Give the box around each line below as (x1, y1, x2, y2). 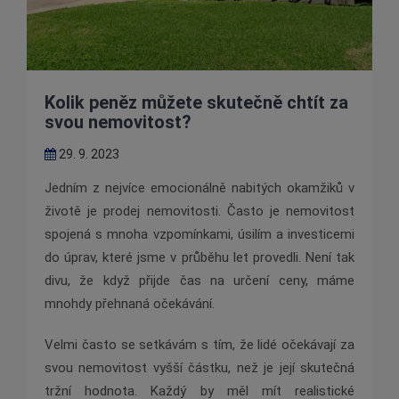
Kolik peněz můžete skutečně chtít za (45, 92, 348, 114)
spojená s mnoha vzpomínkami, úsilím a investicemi (45, 226, 354, 243)
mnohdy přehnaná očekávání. (45, 296, 215, 313)
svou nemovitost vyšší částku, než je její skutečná (45, 360, 354, 377)
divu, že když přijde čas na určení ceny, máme (45, 273, 354, 289)
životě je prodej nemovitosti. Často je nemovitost (45, 203, 354, 220)
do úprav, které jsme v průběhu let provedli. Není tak (45, 249, 354, 266)
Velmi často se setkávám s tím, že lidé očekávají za (45, 337, 354, 354)
